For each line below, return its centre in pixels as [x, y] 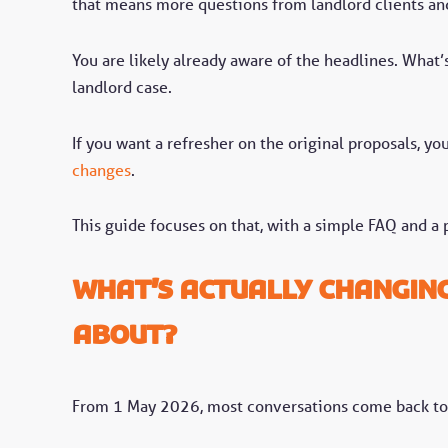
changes [101, 169]
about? [124, 335]
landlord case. [122, 86]
